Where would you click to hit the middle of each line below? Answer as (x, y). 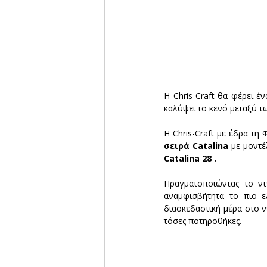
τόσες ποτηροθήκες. (203, 221)
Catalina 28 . (190, 159)
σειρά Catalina (196, 146)
